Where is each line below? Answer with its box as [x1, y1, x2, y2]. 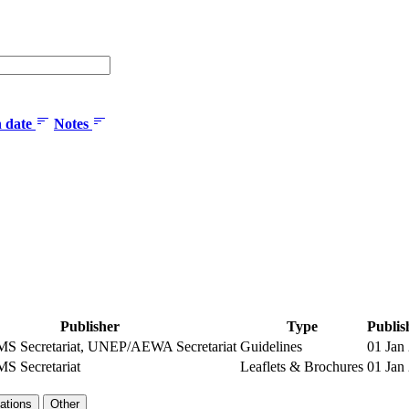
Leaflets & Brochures [240, 358, 363, 374]
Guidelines [240, 338, 302, 354]
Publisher [59, 318, 120, 334]
